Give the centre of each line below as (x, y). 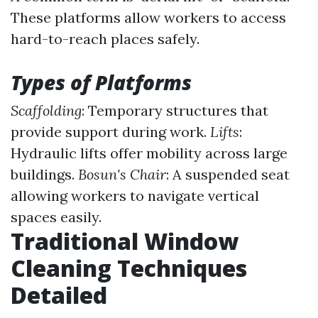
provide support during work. (110, 132)
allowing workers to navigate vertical (135, 196)
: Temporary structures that (175, 110)
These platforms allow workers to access (148, 17)
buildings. (44, 174)
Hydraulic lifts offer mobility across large (149, 153)
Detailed (59, 295)
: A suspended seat (228, 174)
